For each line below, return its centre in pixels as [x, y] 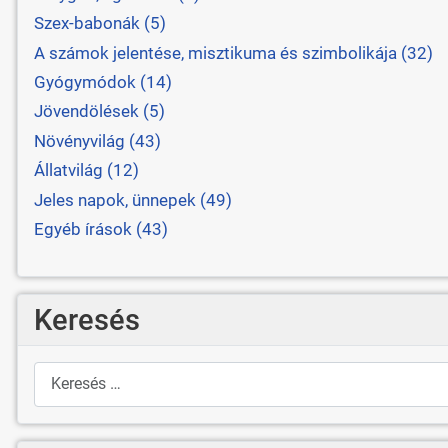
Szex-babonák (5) [99, 23]
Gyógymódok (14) [102, 82]
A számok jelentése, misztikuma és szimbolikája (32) [233, 52]
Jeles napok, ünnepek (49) [132, 199]
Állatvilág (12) [86, 170]
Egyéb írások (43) [100, 228]
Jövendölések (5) [99, 111]
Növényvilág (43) [97, 140]
